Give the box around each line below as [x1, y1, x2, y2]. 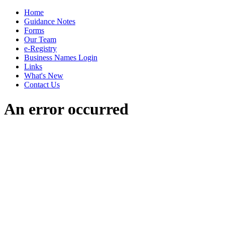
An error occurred [4, 100, 129, 119]
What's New [24, 71, 63, 80]
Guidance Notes [24, 17, 75, 26]
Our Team [24, 35, 56, 44]
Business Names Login [24, 53, 97, 62]
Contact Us [24, 80, 60, 89]
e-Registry [24, 44, 57, 53]
